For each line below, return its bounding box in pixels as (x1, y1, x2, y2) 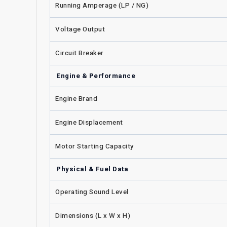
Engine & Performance (56, 70, 135, 81)
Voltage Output (55, 24, 105, 34)
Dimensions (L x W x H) (55, 210, 130, 221)
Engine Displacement (55, 117, 123, 128)
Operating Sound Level (55, 186, 129, 197)
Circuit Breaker (55, 48, 104, 58)
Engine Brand (55, 93, 97, 104)
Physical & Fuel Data (56, 164, 128, 174)
